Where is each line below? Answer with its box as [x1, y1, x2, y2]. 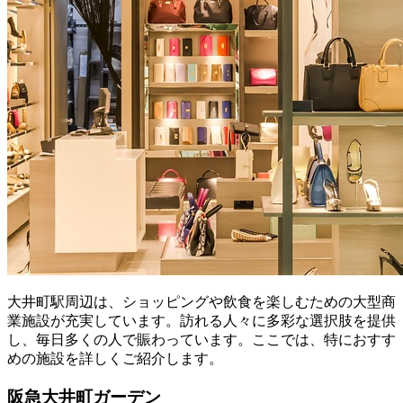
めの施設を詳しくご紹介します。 [7, 351, 223, 367]
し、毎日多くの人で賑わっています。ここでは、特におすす [7, 332, 396, 348]
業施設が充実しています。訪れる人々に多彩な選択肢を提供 [7, 313, 396, 329]
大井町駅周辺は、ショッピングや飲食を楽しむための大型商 [7, 294, 396, 310]
